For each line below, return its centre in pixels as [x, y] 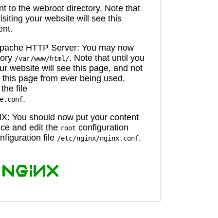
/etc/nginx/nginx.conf [98, 138]
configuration [102, 128]
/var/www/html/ [42, 58]
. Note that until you [107, 58]
